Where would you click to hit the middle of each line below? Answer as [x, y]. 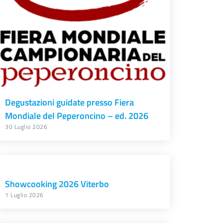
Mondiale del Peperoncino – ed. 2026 [77, 116]
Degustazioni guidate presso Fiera [70, 103]
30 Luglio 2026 [26, 127]
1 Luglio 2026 [24, 195]
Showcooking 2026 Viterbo [57, 184]
